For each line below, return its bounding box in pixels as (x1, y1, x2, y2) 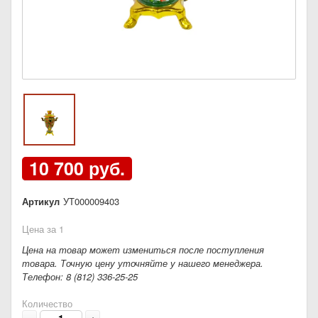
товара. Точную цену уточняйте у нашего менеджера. (22, 256, 263, 270)
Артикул (22, 194, 60, 209)
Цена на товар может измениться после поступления (22, 243, 264, 257)
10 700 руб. (29, 155, 125, 182)
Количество (22, 297, 72, 311)
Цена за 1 (22, 222, 64, 236)
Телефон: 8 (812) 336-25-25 (22, 270, 138, 284)
